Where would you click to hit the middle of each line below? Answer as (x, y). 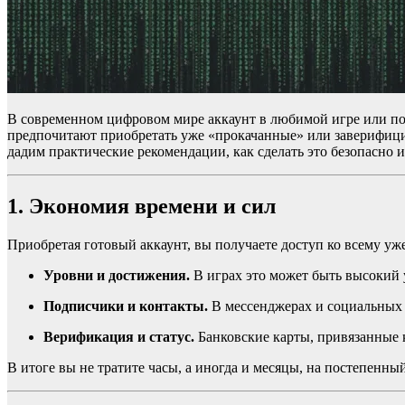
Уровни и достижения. (117, 276)
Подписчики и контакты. (126, 306)
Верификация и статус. (119, 337)
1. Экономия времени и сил (141, 207)
